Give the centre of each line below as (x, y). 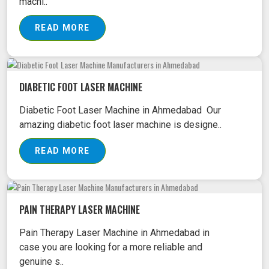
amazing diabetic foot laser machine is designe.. (120, 124)
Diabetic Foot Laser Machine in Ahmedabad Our (120, 110)
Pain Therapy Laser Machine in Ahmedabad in (114, 233)
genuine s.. (41, 262)
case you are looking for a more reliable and (111, 247)
